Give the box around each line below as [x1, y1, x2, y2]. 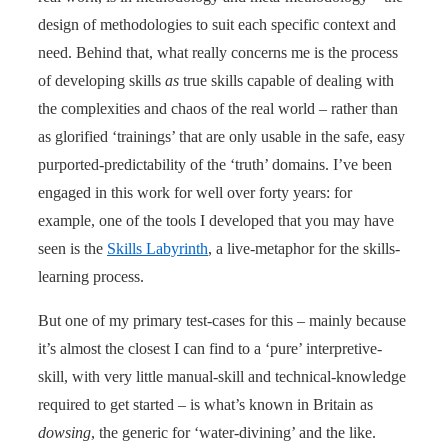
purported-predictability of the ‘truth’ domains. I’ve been [38, 155, 392, 173]
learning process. [38, 267, 144, 285]
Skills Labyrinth [107, 239, 208, 257]
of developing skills [38, 71, 165, 89]
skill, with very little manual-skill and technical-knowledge [38, 367, 406, 385]
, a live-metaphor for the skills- [208, 239, 400, 257]
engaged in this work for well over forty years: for [38, 183, 352, 201]
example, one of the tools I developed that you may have [38, 211, 394, 229]
